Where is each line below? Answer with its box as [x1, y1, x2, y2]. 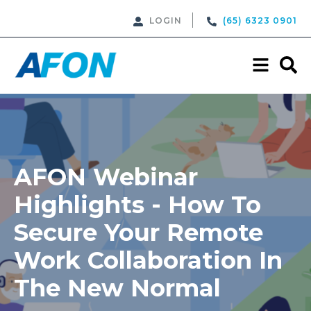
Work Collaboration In [14, 245, 283, 275]
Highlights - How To [14, 190, 261, 219]
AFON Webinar [14, 162, 198, 192]
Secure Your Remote [14, 217, 263, 247]
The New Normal [14, 273, 221, 303]
